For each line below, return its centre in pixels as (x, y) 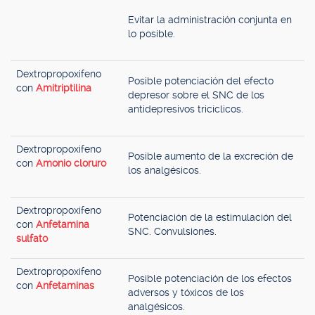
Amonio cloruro (71, 163)
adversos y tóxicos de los (186, 292)
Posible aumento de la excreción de (211, 156)
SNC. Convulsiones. (172, 231)
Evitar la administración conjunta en (210, 20)
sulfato (32, 238)
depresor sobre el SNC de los (196, 95)
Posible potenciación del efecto (201, 81)
